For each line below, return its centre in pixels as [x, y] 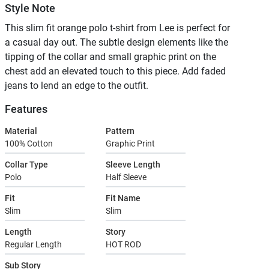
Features [26, 109]
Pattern [120, 131]
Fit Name [123, 198]
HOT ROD [123, 245]
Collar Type [26, 165]
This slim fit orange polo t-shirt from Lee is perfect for [117, 28]
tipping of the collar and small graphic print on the [110, 57]
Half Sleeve [126, 177]
